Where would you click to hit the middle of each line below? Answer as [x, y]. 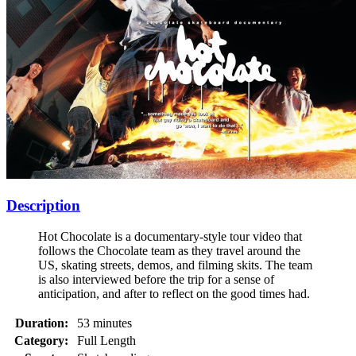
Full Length [106, 340]
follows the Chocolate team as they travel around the [169, 250]
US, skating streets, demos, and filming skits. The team [175, 265]
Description [43, 206]
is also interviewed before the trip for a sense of [156, 279]
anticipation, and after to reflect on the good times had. [174, 293]
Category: [41, 340]
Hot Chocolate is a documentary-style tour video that [170, 236]
